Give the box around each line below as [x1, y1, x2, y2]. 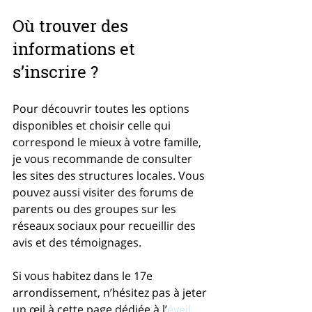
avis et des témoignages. [13, 234, 141, 250]
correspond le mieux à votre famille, [13, 134, 204, 150]
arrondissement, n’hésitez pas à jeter [13, 284, 210, 300]
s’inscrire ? [13, 60, 98, 83]
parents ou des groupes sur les [13, 201, 179, 217]
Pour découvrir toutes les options [13, 100, 192, 116]
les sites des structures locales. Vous [13, 167, 208, 183]
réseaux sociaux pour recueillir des [13, 217, 198, 233]
